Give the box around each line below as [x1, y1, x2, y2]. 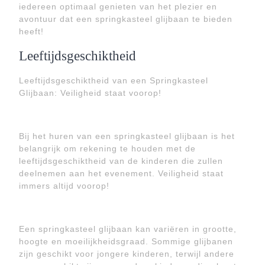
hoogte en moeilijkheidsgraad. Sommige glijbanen [19, 237, 233, 246]
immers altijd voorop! [19, 181, 109, 190]
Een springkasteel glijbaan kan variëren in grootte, [19, 224, 237, 234]
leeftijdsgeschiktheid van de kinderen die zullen [19, 156, 223, 166]
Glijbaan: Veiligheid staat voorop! [19, 88, 161, 98]
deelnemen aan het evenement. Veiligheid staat [19, 169, 224, 178]
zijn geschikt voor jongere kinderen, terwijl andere [19, 249, 234, 258]
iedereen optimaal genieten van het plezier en [19, 2, 217, 11]
